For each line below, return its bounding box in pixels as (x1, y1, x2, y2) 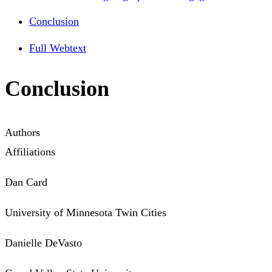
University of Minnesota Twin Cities (5, 206, 166, 219)
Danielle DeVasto (5, 237, 82, 250)
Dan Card (5, 176, 47, 189)
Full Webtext (29, 42, 86, 55)
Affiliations (5, 146, 55, 158)
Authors (5, 126, 40, 139)
